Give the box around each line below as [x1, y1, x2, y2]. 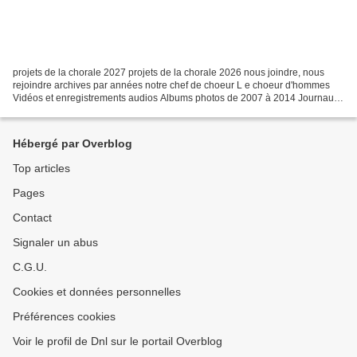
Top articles [13, 162, 70, 175]
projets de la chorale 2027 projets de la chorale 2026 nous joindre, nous [13, 67, 324, 79]
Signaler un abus [13, 236, 98, 249]
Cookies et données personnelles [13, 285, 181, 299]
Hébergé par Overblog [13, 137, 132, 151]
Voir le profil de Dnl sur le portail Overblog [13, 335, 222, 348]
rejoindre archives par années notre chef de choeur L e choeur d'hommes [13, 80, 330, 92]
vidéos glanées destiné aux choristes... [13, 105, 180, 117]
